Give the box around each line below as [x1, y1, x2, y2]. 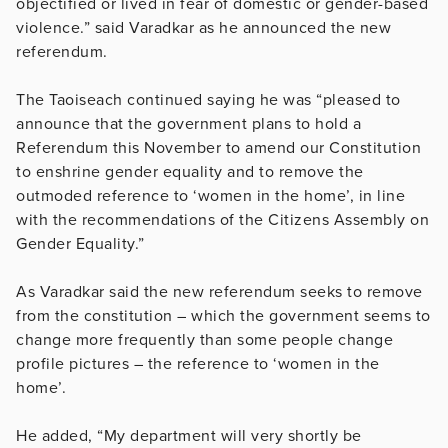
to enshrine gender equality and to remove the [16, 161, 364, 182]
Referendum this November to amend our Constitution [16, 137, 421, 158]
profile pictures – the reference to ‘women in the [16, 353, 380, 374]
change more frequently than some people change [16, 329, 393, 350]
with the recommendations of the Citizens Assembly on [16, 209, 429, 230]
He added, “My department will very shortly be [16, 425, 362, 446]
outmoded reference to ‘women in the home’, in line [16, 185, 405, 206]
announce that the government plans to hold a [16, 113, 361, 134]
